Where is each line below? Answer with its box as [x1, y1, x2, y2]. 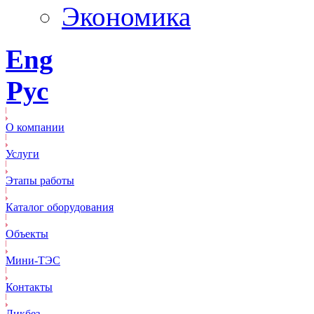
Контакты [6, 281, 53, 293]
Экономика [62, 1, 191, 32]
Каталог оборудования [6, 201, 114, 213]
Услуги [6, 148, 39, 160]
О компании [6, 121, 64, 133]
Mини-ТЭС [6, 254, 60, 266]
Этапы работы [6, 175, 74, 186]
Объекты [6, 228, 48, 240]
